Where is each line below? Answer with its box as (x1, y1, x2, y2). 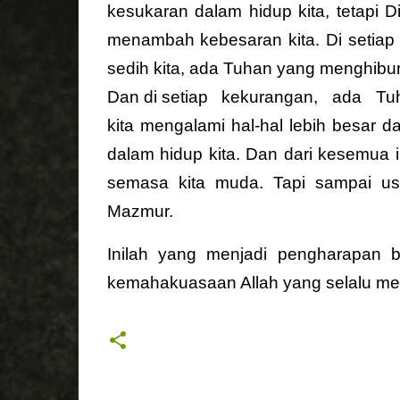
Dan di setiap (106, 87, 208, 106)
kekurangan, (221, 87, 319, 106)
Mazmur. (106, 202, 173, 221)
